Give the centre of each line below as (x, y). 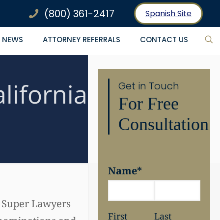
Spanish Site (168, 14)
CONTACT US (164, 39)
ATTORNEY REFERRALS (82, 39)
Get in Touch (149, 86)
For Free (149, 104)
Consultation (164, 124)
